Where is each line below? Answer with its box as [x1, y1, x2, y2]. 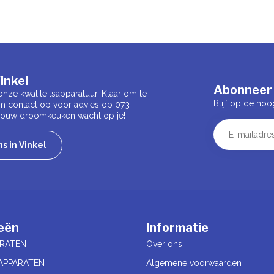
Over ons [146, 239, 182, 250]
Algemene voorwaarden [146, 258, 242, 268]
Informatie [146, 220, 209, 235]
